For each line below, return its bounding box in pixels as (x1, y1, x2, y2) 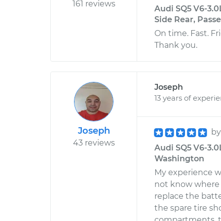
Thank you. (154, 40, 197, 50)
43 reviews (73, 138, 115, 147)
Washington (154, 154, 204, 163)
